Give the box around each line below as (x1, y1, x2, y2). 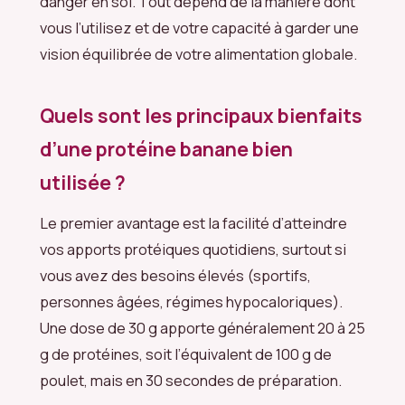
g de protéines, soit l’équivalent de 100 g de (40, 343, 332, 364)
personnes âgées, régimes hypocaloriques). (40, 290, 343, 312)
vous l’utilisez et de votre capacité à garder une (40, 17, 359, 39)
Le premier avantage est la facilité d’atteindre (40, 212, 347, 233)
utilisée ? (40, 170, 126, 196)
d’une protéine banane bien (40, 137, 293, 163)
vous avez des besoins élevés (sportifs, (40, 264, 311, 286)
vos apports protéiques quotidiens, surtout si (40, 238, 346, 259)
